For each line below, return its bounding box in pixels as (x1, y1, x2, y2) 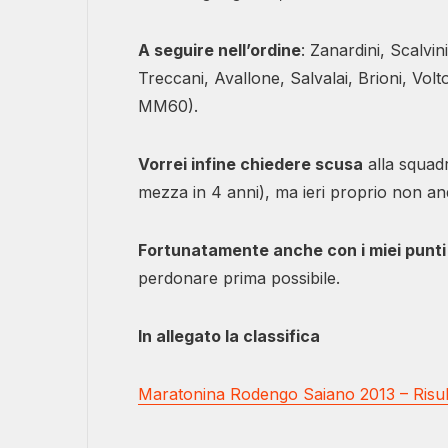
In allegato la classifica (138, 326, 320, 347)
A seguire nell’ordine (138, 40, 301, 61)
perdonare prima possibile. (138, 268, 340, 289)
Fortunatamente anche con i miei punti (138, 240, 446, 261)
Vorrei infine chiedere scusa (138, 154, 363, 175)
